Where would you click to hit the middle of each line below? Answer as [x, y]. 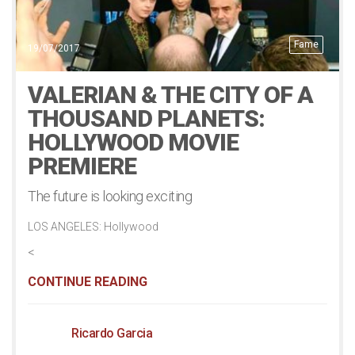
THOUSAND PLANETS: [146, 118]
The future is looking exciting [110, 196]
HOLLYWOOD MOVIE [133, 142]
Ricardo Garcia [112, 333]
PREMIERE [82, 166]
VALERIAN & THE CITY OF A [170, 94]
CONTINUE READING [88, 281]
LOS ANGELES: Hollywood [93, 226]
